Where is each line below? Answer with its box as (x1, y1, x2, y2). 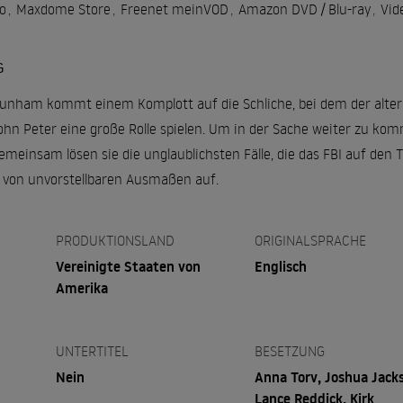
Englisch (255, 255, 308, 276)
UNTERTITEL (55, 341, 129, 360)
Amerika (55, 277, 108, 298)
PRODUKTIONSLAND (55, 230, 175, 249)
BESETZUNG (255, 341, 326, 360)
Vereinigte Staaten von (55, 255, 201, 276)
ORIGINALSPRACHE (255, 230, 367, 249)
